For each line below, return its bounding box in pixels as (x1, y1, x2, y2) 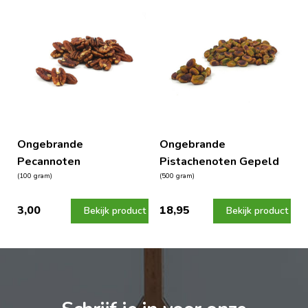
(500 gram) (159, 170, 195, 181)
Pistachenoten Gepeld (159, 153, 279, 169)
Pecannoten (17, 153, 80, 169)
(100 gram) (17, 170, 52, 181)
